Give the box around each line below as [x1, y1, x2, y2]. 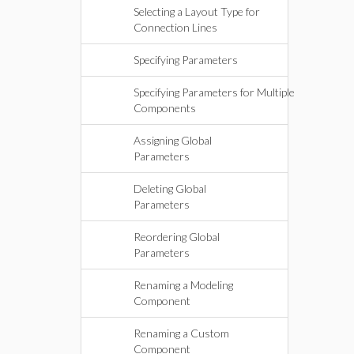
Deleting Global [134, 182, 206, 195]
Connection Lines [134, 21, 217, 34]
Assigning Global [134, 134, 212, 147]
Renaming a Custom [134, 326, 229, 340]
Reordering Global [134, 230, 220, 243]
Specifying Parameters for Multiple [134, 85, 295, 99]
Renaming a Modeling [134, 278, 233, 292]
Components [134, 101, 196, 115]
